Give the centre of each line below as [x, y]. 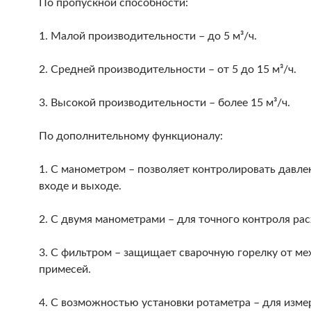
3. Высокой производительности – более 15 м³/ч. [165, 103]
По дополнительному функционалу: [131, 136]
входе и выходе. [80, 186]
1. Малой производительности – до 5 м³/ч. [148, 36]
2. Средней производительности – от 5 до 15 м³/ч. [168, 69]
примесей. [65, 269]
